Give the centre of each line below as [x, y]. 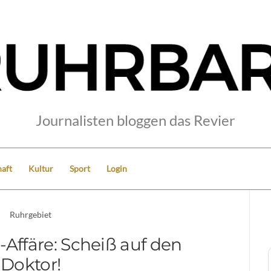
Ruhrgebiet [31, 214]
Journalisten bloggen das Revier [135, 120]
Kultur [41, 168]
